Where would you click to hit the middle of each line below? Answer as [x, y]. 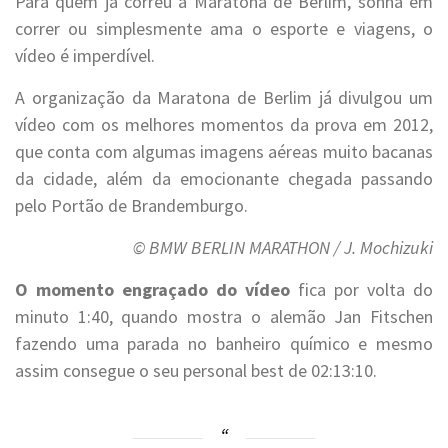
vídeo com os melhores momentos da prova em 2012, [224, 124]
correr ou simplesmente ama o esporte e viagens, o [224, 28]
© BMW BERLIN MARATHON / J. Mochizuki [283, 247]
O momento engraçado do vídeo [152, 289]
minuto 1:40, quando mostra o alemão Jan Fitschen [224, 316]
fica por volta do [361, 289]
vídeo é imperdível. [85, 55]
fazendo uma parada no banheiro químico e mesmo [224, 343]
